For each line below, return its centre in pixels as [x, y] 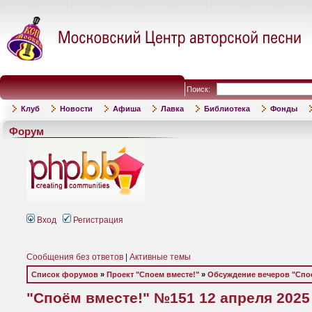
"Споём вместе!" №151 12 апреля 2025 [168, 298]
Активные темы [160, 257]
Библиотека [227, 109]
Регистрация [97, 220]
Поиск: [202, 89]
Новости [76, 109]
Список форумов [65, 274]
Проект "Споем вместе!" [153, 274]
